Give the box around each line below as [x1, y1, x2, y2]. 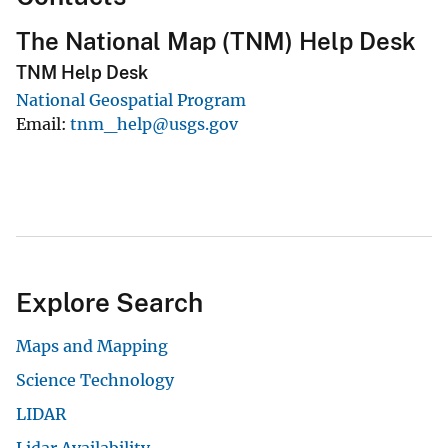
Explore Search [16, 287, 203, 319]
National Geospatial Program [16, 90, 246, 111]
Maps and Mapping [16, 336, 168, 357]
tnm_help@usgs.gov [70, 114, 238, 135]
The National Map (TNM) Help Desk [16, 26, 416, 55]
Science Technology [16, 370, 174, 391]
